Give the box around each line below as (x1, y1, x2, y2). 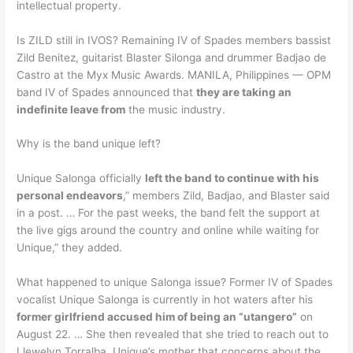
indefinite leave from (17, 102, 126, 116)
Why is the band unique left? (17, 137, 162, 150)
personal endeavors (17, 189, 124, 203)
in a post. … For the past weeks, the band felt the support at (17, 206, 321, 220)
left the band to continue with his (145, 172, 320, 185)
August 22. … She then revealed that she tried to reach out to (17, 328, 329, 341)
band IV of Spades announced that (17, 85, 197, 98)
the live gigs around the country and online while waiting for (17, 224, 320, 237)
